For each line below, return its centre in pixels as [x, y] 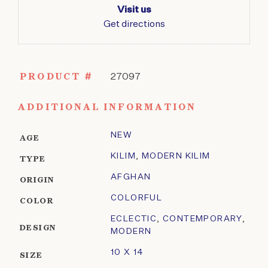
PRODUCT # [56, 77]
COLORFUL [137, 198]
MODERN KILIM [176, 156]
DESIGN [38, 229]
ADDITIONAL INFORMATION [107, 108]
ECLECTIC [134, 219]
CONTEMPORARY [202, 219]
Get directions [134, 25]
